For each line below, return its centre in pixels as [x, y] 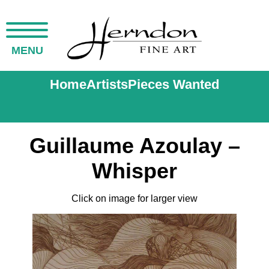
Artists [107, 84]
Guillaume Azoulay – [134, 146]
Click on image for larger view [134, 198]
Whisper [134, 171]
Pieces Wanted [174, 84]
